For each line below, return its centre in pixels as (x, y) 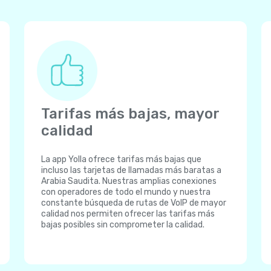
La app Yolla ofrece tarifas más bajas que (121, 159)
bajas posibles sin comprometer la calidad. (123, 225)
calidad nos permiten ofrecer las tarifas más (128, 214)
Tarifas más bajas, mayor (130, 114)
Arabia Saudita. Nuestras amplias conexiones (129, 181)
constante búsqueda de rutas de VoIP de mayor (134, 203)
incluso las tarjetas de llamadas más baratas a (131, 170)
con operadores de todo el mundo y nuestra (126, 192)
